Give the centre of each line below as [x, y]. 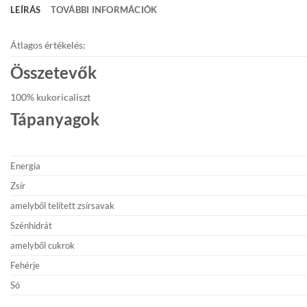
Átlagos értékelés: [48, 45]
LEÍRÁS [26, 10]
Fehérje [25, 265]
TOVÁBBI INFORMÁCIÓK [104, 10]
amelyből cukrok [42, 245]
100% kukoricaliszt [50, 97]
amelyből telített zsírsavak [62, 205]
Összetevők [53, 72]
